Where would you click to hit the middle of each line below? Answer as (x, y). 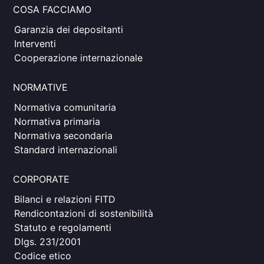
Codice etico (43, 256)
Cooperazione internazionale (78, 58)
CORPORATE (41, 179)
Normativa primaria (57, 121)
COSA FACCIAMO (52, 9)
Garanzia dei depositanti (69, 29)
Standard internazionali (66, 150)
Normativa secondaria (63, 136)
